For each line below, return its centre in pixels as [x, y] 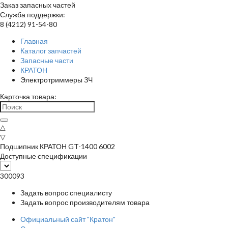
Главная [34, 41]
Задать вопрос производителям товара [85, 202]
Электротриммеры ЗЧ [56, 80]
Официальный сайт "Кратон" [68, 219]
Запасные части [47, 60]
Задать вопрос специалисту [66, 193]
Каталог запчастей [51, 51]
